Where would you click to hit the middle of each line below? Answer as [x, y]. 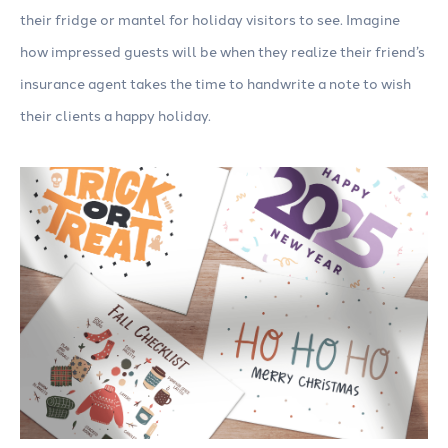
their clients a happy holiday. [115, 115]
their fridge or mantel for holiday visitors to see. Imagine [210, 19]
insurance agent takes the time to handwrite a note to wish [215, 83]
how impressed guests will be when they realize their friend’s [222, 51]
